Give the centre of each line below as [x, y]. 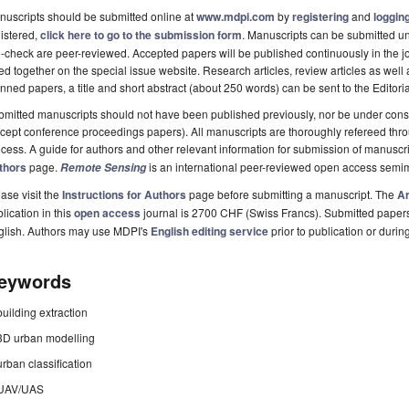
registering [320, 17]
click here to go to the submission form [141, 35]
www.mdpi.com [236, 17]
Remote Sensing [103, 168]
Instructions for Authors [124, 195]
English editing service [210, 231]
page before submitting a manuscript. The [292, 194]
